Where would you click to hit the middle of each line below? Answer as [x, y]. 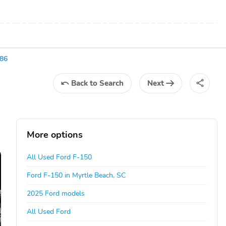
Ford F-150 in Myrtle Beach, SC [76, 175]
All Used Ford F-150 [60, 157]
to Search [107, 83]
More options [55, 134]
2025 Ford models [56, 193]
